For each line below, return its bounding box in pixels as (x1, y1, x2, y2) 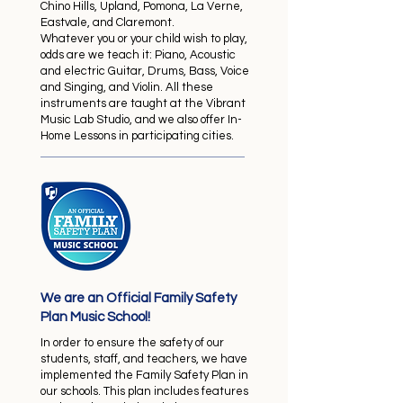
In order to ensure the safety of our (40, 336, 224, 349)
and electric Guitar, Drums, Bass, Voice (40, 65, 249, 77)
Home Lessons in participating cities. (40, 130, 234, 142)
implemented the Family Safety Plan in (40, 369, 248, 381)
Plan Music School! (40, 310, 150, 324)
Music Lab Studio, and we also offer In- (40, 113, 242, 126)
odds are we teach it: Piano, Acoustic (40, 49, 236, 61)
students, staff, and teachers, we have (40, 353, 247, 365)
